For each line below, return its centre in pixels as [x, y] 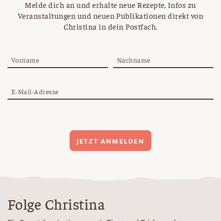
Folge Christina [56, 203]
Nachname [134, 59]
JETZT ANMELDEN [110, 141]
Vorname [25, 59]
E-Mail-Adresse [35, 91]
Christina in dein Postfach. [110, 26]
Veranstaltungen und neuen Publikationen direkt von [110, 15]
